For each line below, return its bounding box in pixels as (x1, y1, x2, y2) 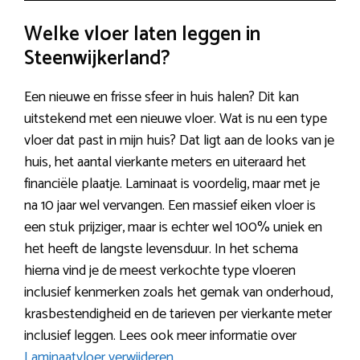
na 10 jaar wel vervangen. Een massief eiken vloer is (24, 193, 316, 218)
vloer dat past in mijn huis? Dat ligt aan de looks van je (24, 128, 334, 153)
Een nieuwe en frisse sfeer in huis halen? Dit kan (24, 84, 299, 109)
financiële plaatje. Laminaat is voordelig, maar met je (24, 171, 320, 196)
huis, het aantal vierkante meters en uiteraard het (24, 149, 306, 174)
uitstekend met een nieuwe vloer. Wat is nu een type (24, 106, 327, 131)
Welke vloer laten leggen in (24, 17, 260, 51)
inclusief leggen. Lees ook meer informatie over (24, 323, 297, 348)
